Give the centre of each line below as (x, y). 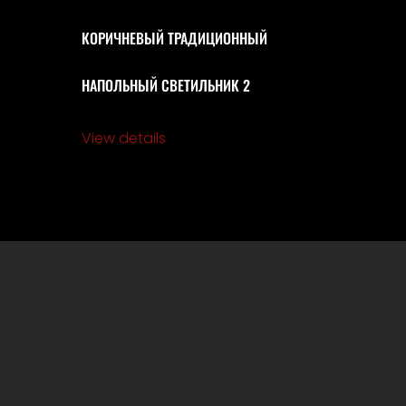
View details (124, 139)
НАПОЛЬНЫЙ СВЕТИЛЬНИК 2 (166, 86)
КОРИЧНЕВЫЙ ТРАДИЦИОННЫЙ (175, 39)
